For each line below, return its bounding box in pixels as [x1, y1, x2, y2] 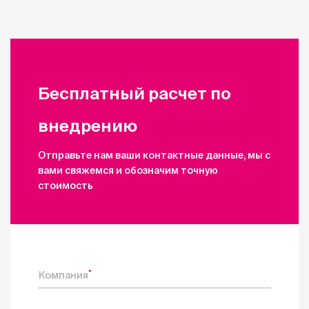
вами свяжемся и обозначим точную [38, 165, 218, 176]
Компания [39, 270, 88, 281]
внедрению [38, 117, 137, 135]
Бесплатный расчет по [38, 84, 231, 103]
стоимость [38, 180, 93, 191]
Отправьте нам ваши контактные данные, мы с [38, 150, 270, 161]
